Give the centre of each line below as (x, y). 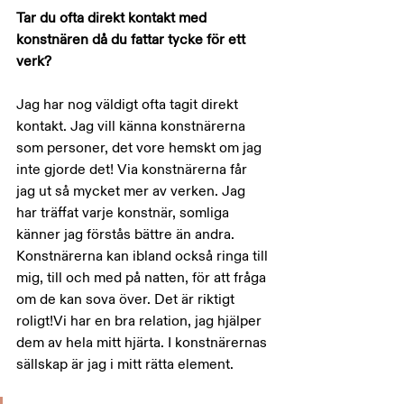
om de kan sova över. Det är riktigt (127, 299)
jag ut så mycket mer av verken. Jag (133, 191)
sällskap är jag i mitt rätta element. (125, 364)
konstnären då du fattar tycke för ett (133, 40)
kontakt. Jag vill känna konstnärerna (133, 126)
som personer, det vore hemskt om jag (141, 148)
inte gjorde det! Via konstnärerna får (133, 170)
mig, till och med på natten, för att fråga (143, 278)
